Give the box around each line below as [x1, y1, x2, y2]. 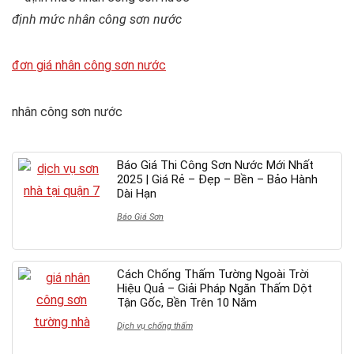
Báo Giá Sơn [117, 211, 164, 222]
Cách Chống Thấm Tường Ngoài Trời [117, 266, 309, 281]
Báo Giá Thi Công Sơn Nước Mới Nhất [117, 157, 314, 172]
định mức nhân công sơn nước [12, 11, 182, 27]
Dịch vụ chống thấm [117, 320, 193, 331]
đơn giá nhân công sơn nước [12, 57, 166, 73]
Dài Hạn [117, 186, 156, 201]
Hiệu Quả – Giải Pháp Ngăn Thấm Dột [117, 281, 312, 296]
